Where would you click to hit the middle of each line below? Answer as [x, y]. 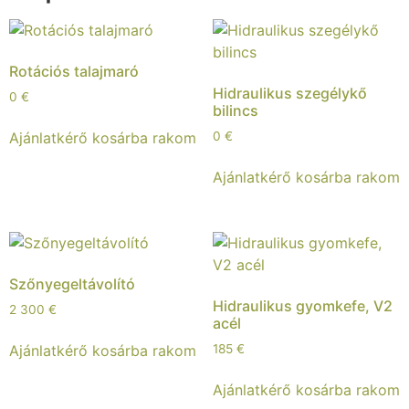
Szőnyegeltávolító [72, 284]
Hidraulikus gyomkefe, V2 [302, 306]
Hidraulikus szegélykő [289, 94]
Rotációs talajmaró [74, 72]
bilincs [235, 111]
